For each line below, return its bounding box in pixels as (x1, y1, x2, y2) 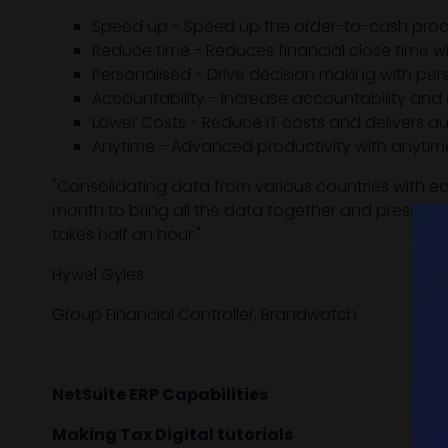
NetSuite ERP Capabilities (52, 382, 268, 406)
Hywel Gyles (52, 262, 144, 286)
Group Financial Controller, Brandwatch (52, 302, 357, 326)
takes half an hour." (52, 222, 201, 246)
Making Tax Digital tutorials (52, 422, 293, 446)
